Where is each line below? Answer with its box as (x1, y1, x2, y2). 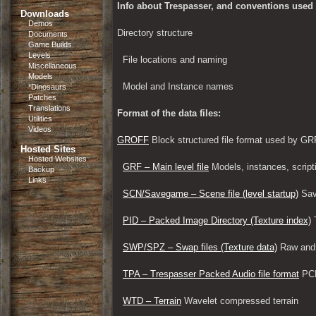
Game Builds (28, 40, 72, 49)
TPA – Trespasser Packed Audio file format (123, 269, 299, 279)
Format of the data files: (117, 108, 221, 119)
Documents (28, 30, 68, 38)
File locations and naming (123, 54, 227, 65)
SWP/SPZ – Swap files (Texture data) (123, 242, 277, 253)
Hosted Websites (28, 154, 87, 163)
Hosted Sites (20, 144, 75, 154)
